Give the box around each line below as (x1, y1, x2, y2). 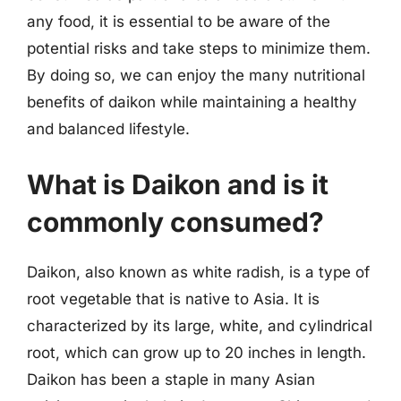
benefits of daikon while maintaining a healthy (27, 93, 357, 111)
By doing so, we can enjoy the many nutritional (27, 66, 365, 84)
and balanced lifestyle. (27, 120, 190, 138)
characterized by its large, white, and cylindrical (27, 316, 372, 335)
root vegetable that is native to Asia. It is (27, 289, 320, 308)
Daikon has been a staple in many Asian (27, 370, 315, 388)
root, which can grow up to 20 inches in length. (27, 343, 366, 362)
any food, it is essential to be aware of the (27, 13, 330, 30)
